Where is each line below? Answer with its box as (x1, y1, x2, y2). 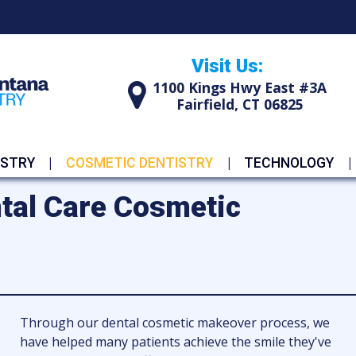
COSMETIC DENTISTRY (65, 155, 213, 171)
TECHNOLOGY (244, 155, 335, 171)
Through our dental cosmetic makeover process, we (20, 314, 331, 331)
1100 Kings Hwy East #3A (153, 78, 327, 97)
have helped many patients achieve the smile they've (20, 333, 332, 350)
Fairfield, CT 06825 (176, 95, 304, 114)
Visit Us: (191, 55, 263, 77)
